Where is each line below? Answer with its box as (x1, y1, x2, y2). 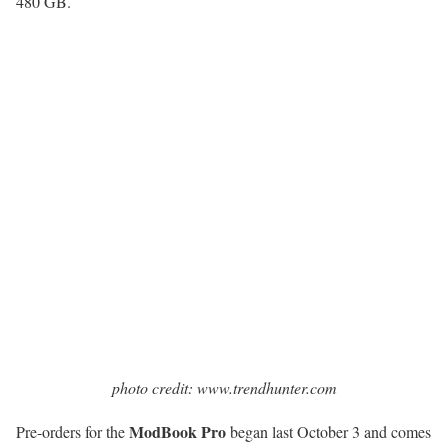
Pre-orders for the (16, 421, 129, 442)
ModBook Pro (129, 420, 226, 443)
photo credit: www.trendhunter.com (111, 377, 337, 398)
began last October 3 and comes (226, 421, 431, 442)
